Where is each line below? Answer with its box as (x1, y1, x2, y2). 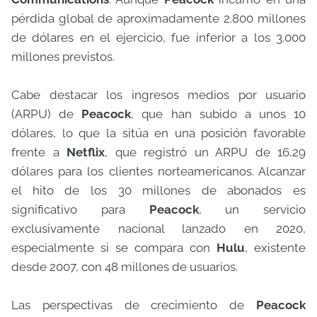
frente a (11, 145, 67, 159)
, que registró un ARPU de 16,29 (105, 145, 306, 159)
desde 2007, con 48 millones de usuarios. (11, 260, 238, 274)
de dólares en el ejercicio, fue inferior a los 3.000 (11, 30, 306, 45)
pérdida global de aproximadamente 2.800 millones (11, 11, 306, 25)
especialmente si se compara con (11, 241, 217, 255)
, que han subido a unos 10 (131, 107, 306, 121)
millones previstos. (11, 50, 115, 64)
